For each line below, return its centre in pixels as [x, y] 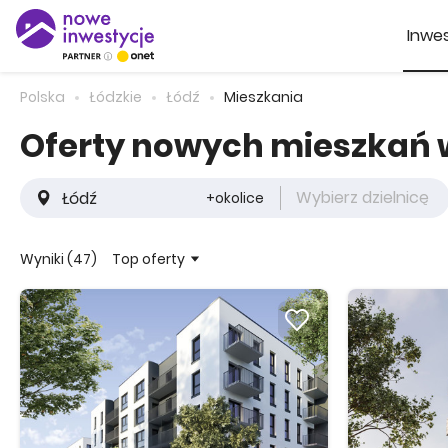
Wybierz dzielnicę [362, 197]
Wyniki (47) [58, 259]
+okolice [235, 198]
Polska [42, 97]
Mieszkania [263, 97]
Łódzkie [115, 97]
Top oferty [148, 258]
